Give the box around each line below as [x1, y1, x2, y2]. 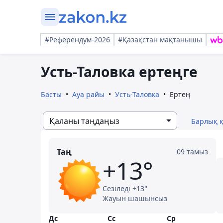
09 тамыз [177, 147, 208, 156]
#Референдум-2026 [45, 35, 110, 44]
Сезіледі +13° [103, 184, 147, 193]
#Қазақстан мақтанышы [118, 35, 202, 44]
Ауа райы [72, 90, 105, 99]
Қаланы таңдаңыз [49, 115, 119, 126]
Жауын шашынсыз [103, 194, 167, 203]
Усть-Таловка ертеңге [41, 62, 198, 81]
